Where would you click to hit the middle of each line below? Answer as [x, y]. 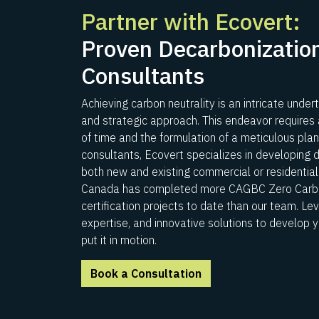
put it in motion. [119, 240]
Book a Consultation [146, 273]
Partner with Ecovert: [191, 21]
